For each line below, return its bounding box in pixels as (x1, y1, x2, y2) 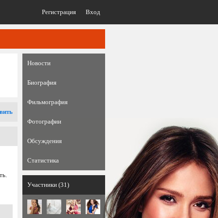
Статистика (27, 157, 59, 164)
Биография (27, 79, 56, 86)
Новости (27, 59, 51, 67)
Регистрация (42, 8, 76, 16)
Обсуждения (27, 137, 62, 145)
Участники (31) (27, 181, 69, 188)
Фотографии (27, 118, 61, 125)
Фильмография (27, 98, 68, 106)
